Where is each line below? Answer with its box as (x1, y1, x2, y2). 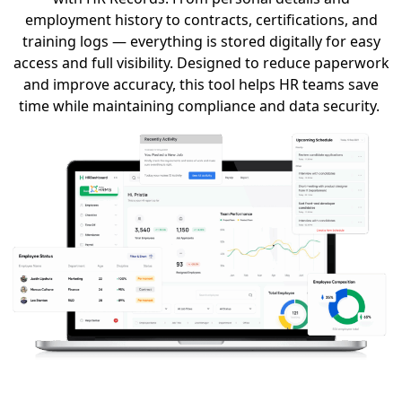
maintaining (92, 95, 174, 116)
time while (19, 95, 92, 116)
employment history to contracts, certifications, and (24, 9, 378, 30)
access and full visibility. (13, 52, 173, 73)
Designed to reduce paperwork (176, 52, 389, 73)
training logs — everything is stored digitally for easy (22, 31, 380, 51)
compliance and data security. (174, 95, 380, 116)
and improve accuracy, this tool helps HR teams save (23, 74, 379, 94)
